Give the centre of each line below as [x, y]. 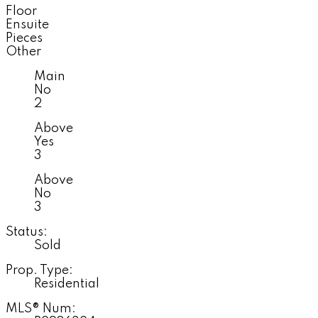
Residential [67, 284]
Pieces [24, 38]
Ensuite [27, 24]
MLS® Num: [41, 308]
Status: [27, 232]
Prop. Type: [39, 270]
